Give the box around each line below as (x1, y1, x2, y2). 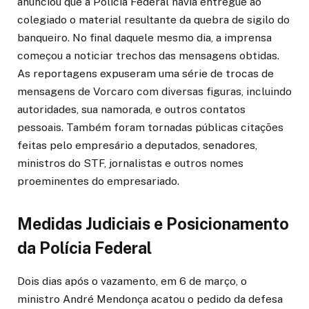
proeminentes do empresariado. (17, 174, 179, 188)
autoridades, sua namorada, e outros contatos (17, 102, 246, 116)
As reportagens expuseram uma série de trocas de (17, 66, 274, 80)
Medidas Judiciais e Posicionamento (17, 215, 289, 234)
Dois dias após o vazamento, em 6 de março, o (17, 274, 247, 288)
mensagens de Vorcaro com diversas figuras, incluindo (17, 84, 292, 98)
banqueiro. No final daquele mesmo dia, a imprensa (17, 30, 272, 44)
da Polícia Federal (17, 239, 152, 258)
